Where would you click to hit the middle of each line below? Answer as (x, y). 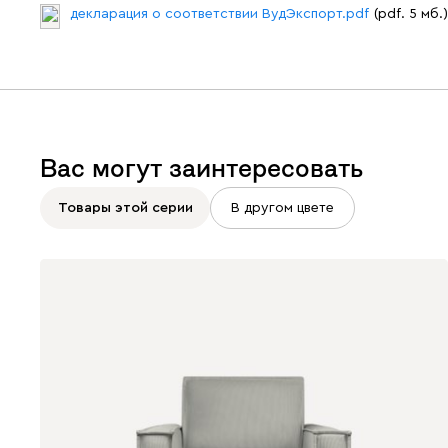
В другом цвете (282, 207)
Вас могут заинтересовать (201, 168)
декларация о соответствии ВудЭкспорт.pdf (219, 14)
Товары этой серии (125, 207)
